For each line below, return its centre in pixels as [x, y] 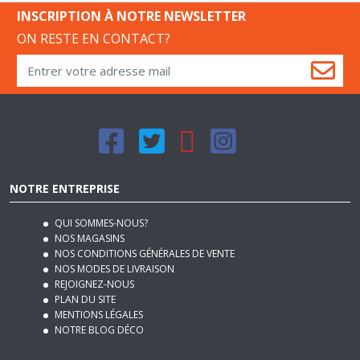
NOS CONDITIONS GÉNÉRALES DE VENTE [144, 227]
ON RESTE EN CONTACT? [93, 12]
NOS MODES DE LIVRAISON [114, 243]
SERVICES [35, 342]
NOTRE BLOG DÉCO [98, 304]
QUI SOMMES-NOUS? [100, 197]
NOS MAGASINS [89, 212]
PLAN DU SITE [84, 273]
